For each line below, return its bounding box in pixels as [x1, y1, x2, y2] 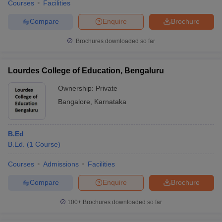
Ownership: [58, 84, 96, 92]
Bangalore [58, 97, 90, 106]
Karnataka [94, 97, 126, 106]
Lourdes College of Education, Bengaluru [8, 66, 164, 75]
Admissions [43, 160, 79, 168]
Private [96, 84, 117, 92]
